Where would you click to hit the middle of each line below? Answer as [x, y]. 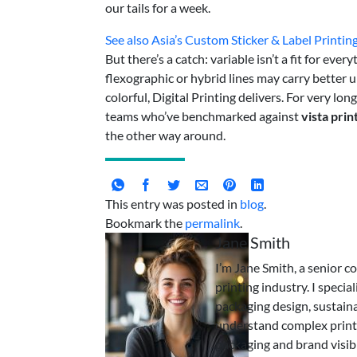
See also [127, 39]
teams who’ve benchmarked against [203, 116]
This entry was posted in [173, 203]
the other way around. [165, 135]
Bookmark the [145, 222]
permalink [212, 222]
